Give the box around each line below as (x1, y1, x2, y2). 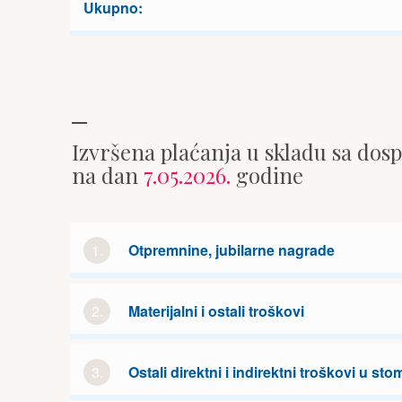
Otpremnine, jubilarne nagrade (128, 240, 335, 260)
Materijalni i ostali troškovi (128, 301, 304, 321)
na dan (72, 161, 144, 189)
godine (231, 161, 303, 189)
